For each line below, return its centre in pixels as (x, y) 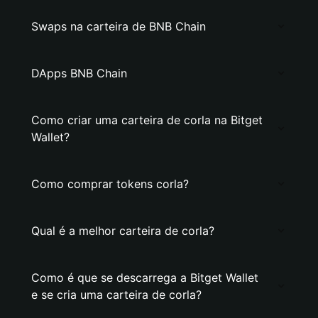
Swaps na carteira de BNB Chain (119, 26)
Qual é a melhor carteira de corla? (123, 231)
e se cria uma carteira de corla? (116, 295)
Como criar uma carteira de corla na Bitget (147, 120)
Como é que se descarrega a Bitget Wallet (145, 278)
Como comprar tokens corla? (110, 184)
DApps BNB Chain (79, 73)
